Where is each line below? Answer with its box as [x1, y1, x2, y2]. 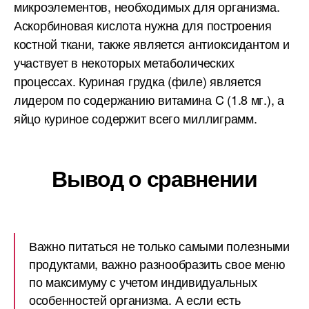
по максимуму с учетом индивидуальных [29, 272, 257, 290]
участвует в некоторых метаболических [14, 53, 235, 71]
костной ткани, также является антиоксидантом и [14, 34, 290, 52]
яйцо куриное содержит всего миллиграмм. [14, 109, 257, 127]
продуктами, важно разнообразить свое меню [29, 255, 286, 272]
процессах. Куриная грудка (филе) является [14, 72, 261, 90]
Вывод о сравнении [52, 162, 257, 194]
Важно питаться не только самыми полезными [29, 237, 290, 255]
